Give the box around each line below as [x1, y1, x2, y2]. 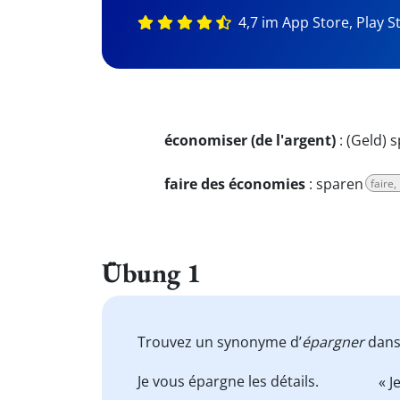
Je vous [137, 371, 188, 391]
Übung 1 [102, 254, 201, 290]
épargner [302, 332, 364, 352]
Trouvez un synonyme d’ [137, 332, 302, 352]
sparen [316, 174, 363, 194]
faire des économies [164, 174, 305, 194]
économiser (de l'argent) [164, 130, 336, 150]
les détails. [245, 371, 319, 391]
